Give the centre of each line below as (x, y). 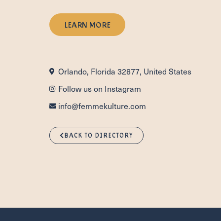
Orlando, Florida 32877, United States (125, 71)
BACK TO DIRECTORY (99, 135)
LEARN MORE (87, 24)
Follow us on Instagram (99, 88)
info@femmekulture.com (102, 106)
